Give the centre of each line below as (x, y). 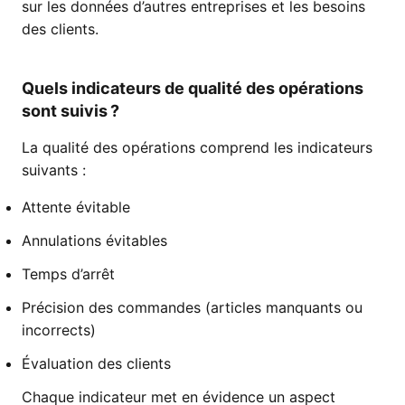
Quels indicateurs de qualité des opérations (193, 88)
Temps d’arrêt (68, 274)
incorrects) (59, 330)
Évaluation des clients (96, 363)
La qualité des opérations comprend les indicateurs (197, 147)
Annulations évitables (94, 240)
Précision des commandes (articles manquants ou (192, 307)
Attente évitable (76, 207)
